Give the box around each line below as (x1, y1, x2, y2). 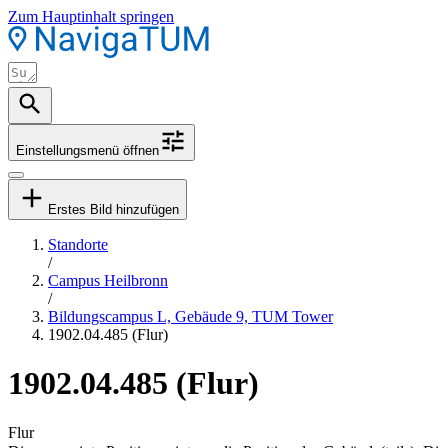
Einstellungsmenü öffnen (16, 143, 159, 158)
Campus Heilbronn (48, 272, 168, 289)
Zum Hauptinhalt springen (8, 8, 174, 25)
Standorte (48, 236, 108, 253)
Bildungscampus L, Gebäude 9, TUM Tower (48, 308, 333, 325)
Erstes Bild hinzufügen (48, 202, 179, 217)
